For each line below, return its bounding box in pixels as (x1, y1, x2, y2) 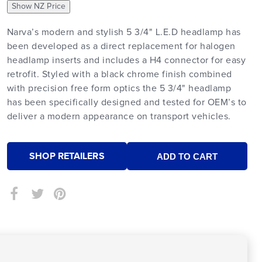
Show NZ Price (11, 2, 65, 11)
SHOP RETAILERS (29, 151, 105, 161)
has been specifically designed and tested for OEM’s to (6, 98, 247, 107)
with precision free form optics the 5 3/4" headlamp (6, 84, 232, 93)
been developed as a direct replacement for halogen (6, 42, 236, 51)
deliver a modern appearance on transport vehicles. (6, 112, 231, 121)
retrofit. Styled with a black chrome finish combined (6, 70, 232, 79)
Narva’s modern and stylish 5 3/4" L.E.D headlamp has (6, 27, 241, 37)
